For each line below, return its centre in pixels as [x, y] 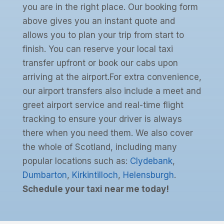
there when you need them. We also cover [107, 133]
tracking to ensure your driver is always [102, 119]
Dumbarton [44, 175]
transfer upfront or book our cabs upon [100, 63]
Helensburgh [148, 175]
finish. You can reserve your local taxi [97, 49]
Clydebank [151, 161]
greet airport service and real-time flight [103, 105]
